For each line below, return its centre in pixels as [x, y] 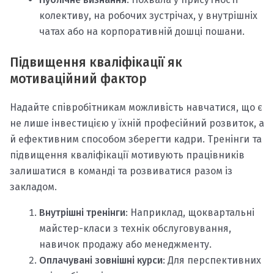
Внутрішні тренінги [82, 213]
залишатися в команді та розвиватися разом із [121, 171]
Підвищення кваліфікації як [96, 63]
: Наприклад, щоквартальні [190, 213]
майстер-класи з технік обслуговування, [135, 229]
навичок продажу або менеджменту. [125, 245]
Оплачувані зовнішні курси [101, 261]
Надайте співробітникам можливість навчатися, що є [136, 108]
